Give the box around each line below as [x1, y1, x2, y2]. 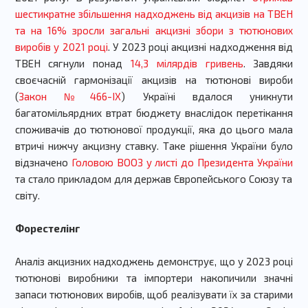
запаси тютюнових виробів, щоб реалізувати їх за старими [14, 287, 294, 300]
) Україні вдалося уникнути [121, 89, 294, 102]
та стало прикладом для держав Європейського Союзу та [14, 172, 293, 185]
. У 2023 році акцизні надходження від [107, 40, 294, 53]
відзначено [14, 155, 71, 168]
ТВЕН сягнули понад [14, 56, 131, 69]
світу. [14, 188, 40, 201]
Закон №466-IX [18, 89, 122, 102]
